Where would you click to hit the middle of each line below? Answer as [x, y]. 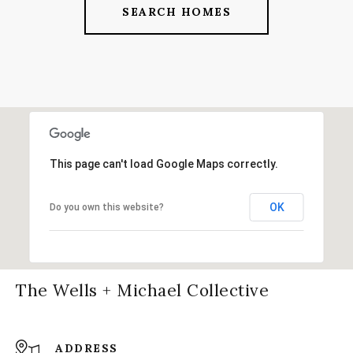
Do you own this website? [106, 207]
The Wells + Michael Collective [142, 290]
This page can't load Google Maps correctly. [163, 163]
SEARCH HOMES [176, 11]
